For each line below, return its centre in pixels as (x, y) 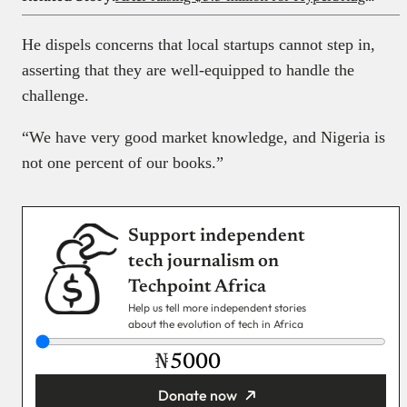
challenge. (55, 96)
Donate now (197, 396)
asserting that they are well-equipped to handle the (188, 70)
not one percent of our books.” (123, 163)
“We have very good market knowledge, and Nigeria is (203, 138)
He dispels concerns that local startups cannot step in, (199, 45)
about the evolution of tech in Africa (216, 324)
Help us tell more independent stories (217, 308)
